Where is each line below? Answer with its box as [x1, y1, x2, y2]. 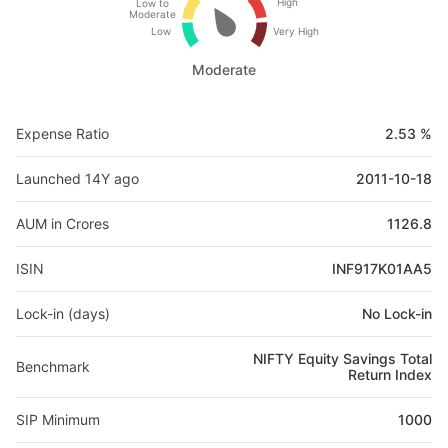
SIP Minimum [16, 411, 100, 428]
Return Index [348, 366, 432, 383]
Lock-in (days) [16, 305, 110, 322]
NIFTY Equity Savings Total [253, 350, 432, 367]
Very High [272, 25, 319, 37]
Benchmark [16, 358, 90, 375]
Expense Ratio [16, 125, 109, 142]
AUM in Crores [16, 215, 109, 232]
